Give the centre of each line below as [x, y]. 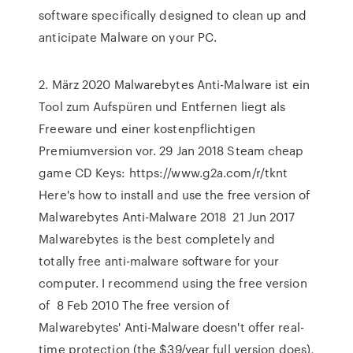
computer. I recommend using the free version [173, 283]
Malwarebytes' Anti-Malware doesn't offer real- [171, 327]
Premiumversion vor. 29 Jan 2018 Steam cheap [171, 150]
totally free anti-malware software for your [159, 261]
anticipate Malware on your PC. [128, 37]
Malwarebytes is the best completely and [157, 239]
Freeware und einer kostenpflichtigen [147, 128]
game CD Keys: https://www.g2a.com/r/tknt [163, 173]
